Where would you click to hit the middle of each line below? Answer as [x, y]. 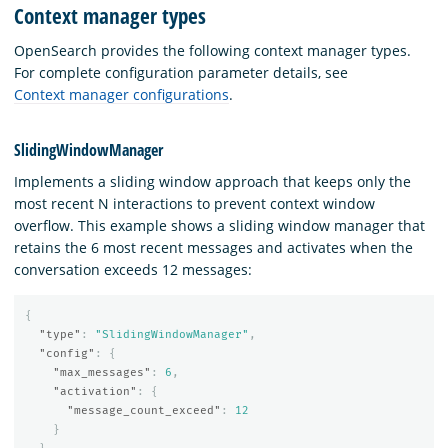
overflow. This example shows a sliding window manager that [219, 225]
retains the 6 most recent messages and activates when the [213, 247]
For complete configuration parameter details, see [181, 72]
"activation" [94, 392]
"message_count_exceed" [143, 411]
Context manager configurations [121, 94]
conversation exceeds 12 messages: [133, 269]
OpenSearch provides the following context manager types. [212, 50]
